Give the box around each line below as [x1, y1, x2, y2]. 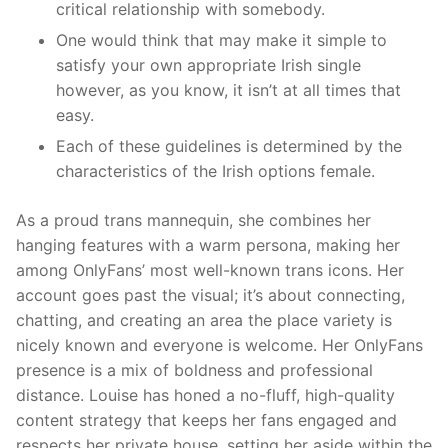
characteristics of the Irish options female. [56, 160, 375, 181]
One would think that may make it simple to [56, 29, 387, 50]
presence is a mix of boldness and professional [16, 359, 373, 380]
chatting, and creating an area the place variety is [16, 309, 392, 330]
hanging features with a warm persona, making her [16, 234, 400, 255]
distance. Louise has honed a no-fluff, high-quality [16, 384, 395, 405]
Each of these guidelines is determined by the [56, 135, 402, 156]
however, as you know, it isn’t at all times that [56, 79, 401, 100]
